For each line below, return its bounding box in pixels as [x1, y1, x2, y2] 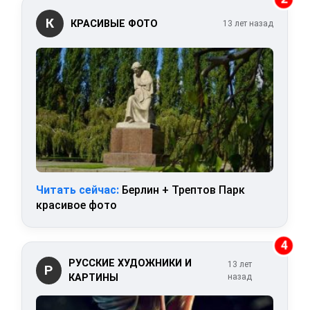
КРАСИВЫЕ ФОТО [71, 17, 158, 30]
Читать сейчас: [36, 183, 120, 197]
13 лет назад [223, 19, 273, 29]
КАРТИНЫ [68, 272, 118, 284]
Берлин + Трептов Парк [119, 183, 246, 197]
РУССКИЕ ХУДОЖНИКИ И [68, 257, 192, 270]
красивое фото [36, 199, 118, 212]
